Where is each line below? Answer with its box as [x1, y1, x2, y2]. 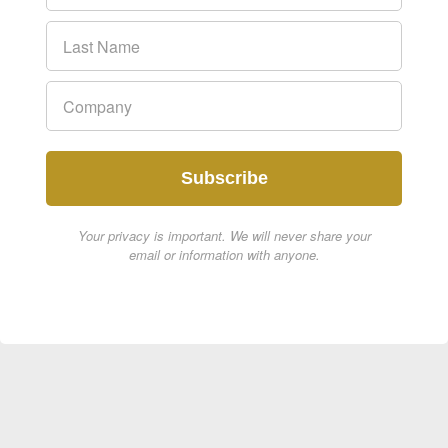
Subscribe [180, 168, 268, 189]
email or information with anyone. [128, 245, 320, 265]
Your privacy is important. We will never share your [77, 226, 371, 246]
